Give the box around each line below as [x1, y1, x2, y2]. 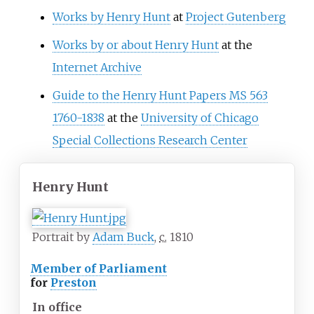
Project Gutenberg [185, 10, 286, 25]
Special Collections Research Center [52, 133, 247, 148]
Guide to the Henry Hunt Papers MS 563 [52, 88, 268, 103]
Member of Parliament [30, 261, 168, 276]
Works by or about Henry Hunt [52, 38, 219, 53]
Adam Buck [93, 230, 154, 245]
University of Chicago [140, 111, 259, 125]
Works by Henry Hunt [52, 10, 170, 25]
